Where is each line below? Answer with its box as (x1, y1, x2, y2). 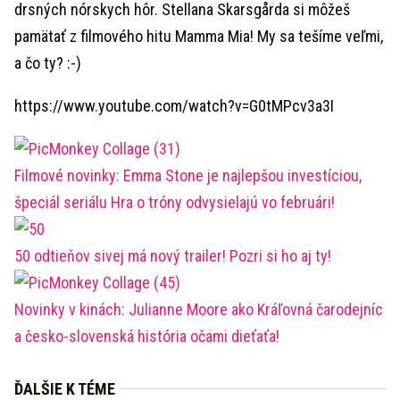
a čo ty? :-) (14, 54, 81, 72)
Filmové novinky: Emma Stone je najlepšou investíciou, (14, 166, 362, 185)
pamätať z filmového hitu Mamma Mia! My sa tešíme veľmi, (14, 27, 383, 46)
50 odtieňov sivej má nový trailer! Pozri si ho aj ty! (14, 246, 331, 265)
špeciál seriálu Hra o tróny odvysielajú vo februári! (14, 193, 335, 212)
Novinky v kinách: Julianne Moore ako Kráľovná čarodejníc (14, 300, 383, 319)
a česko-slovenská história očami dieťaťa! (14, 327, 279, 346)
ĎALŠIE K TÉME (14, 379, 115, 398)
